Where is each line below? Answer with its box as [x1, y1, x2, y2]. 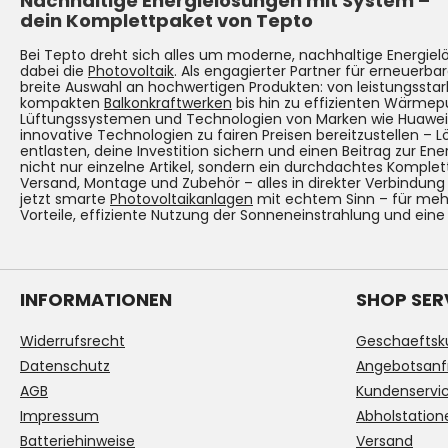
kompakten [20, 93, 104, 114]
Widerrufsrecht [20, 331, 125, 352]
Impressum [20, 406, 99, 427]
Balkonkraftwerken [104, 93, 232, 114]
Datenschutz [20, 356, 110, 377]
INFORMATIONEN [20, 287, 172, 313]
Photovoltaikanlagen [110, 189, 253, 210]
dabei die [20, 61, 88, 82]
